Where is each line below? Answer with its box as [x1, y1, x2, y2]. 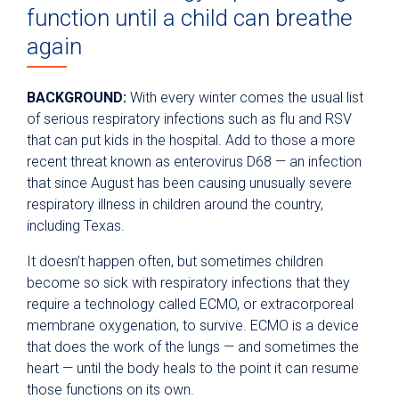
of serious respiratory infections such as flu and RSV [27, 110, 352, 127]
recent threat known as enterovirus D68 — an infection [27, 152, 362, 170]
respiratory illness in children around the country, [27, 195, 323, 213]
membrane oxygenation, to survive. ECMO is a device [27, 316, 359, 334]
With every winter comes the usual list [126, 88, 363, 106]
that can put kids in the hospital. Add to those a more [27, 131, 355, 149]
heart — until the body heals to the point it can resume [27, 359, 359, 377]
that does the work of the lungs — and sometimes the [27, 338, 359, 355]
